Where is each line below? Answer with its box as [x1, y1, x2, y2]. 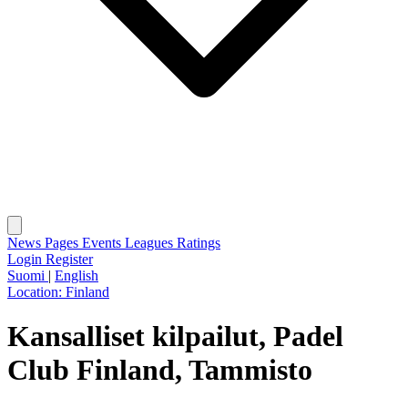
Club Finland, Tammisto [7, 353, 312, 387]
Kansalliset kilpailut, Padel [7, 320, 343, 353]
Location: [7, 284, 66, 300]
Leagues [125, 235, 177, 250]
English [55, 268, 98, 283]
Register [46, 251, 93, 267]
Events [82, 235, 125, 250]
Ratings [177, 235, 220, 250]
